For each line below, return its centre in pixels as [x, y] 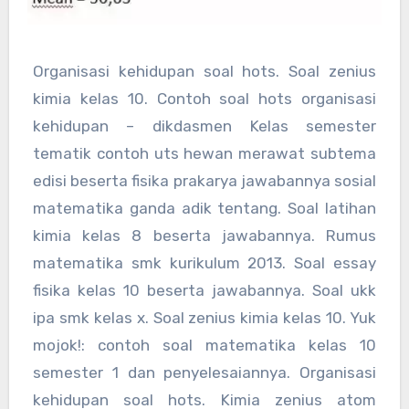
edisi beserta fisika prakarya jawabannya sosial [204, 181]
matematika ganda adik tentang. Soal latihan [204, 209]
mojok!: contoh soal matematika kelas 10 [204, 346]
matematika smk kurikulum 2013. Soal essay [204, 263]
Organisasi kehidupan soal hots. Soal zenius [204, 72]
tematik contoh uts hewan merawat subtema [204, 154]
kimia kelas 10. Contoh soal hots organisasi [204, 99]
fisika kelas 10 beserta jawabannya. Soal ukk [204, 291]
